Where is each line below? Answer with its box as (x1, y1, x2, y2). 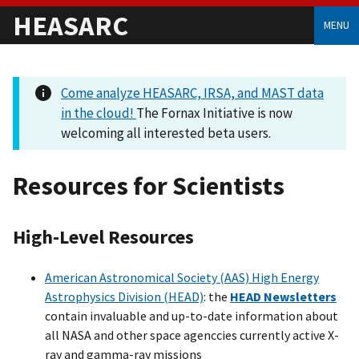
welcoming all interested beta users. (61, 124, 271, 142)
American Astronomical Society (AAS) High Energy (45, 268, 319, 285)
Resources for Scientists (13, 170, 284, 203)
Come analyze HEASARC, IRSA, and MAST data (61, 84, 324, 102)
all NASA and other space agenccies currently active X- (45, 326, 339, 343)
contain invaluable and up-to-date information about (45, 307, 338, 324)
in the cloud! (61, 104, 136, 122)
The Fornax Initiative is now (136, 104, 292, 122)
